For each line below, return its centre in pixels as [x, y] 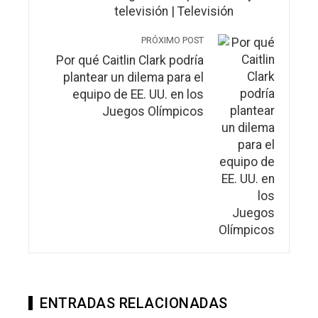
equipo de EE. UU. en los [138, 94]
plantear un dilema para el [133, 77]
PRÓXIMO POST [172, 40]
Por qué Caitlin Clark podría [130, 60]
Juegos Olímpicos [153, 111]
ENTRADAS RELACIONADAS [134, 303]
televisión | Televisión [174, 11]
